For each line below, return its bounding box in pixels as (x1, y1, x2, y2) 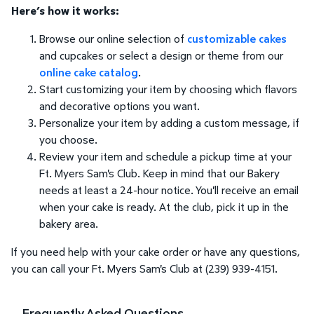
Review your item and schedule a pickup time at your (39, 149, 292, 165)
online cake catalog (39, 64, 138, 81)
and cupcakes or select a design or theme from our (39, 48, 283, 64)
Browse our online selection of (39, 31, 187, 47)
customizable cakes (187, 31, 287, 47)
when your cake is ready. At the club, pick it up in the (39, 199, 289, 215)
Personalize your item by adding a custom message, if (39, 115, 299, 131)
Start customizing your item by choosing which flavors (39, 81, 297, 97)
